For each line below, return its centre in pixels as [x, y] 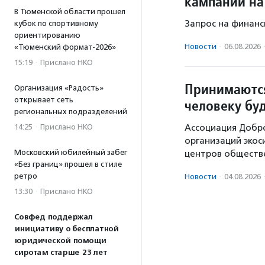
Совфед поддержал [54, 217]
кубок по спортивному [56, 23]
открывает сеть [44, 100]
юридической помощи [60, 241]
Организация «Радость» [59, 88]
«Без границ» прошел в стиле [68, 164]
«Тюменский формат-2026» [65, 47]
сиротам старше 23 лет [61, 253]
